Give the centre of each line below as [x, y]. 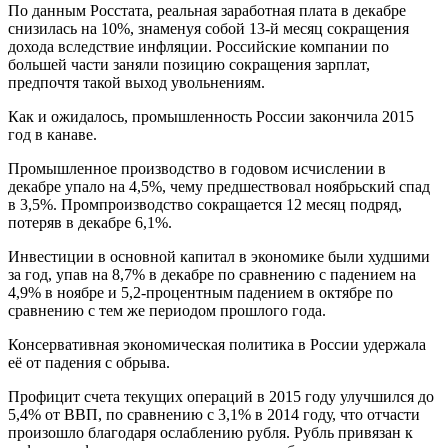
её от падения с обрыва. [89, 362]
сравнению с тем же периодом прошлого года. [167, 310]
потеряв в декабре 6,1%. [90, 222]
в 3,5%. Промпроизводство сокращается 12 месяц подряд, [205, 204]
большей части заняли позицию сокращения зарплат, [189, 64]
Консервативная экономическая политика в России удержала [217, 344]
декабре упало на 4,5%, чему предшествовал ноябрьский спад [219, 186]
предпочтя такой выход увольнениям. [136, 82]
